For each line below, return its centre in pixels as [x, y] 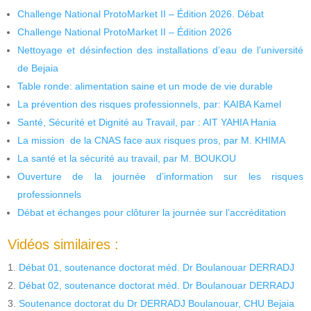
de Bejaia [38, 68]
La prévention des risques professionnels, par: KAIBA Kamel [150, 104]
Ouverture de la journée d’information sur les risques [160, 176]
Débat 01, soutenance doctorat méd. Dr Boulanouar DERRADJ [157, 267]
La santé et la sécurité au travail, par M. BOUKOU [127, 158]
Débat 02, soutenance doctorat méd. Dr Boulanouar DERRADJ [157, 285]
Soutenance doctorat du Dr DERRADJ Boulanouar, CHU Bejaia [157, 303]
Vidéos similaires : [64, 244]
